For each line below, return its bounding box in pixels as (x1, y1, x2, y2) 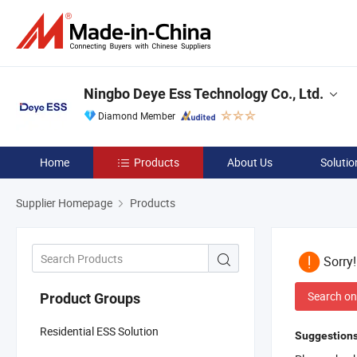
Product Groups (40, 289, 140, 307)
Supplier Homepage (16, 195, 112, 210)
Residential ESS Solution (40, 323, 159, 339)
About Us (227, 155, 273, 170)
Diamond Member (98, 109, 175, 122)
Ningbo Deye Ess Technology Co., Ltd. (84, 85, 324, 102)
